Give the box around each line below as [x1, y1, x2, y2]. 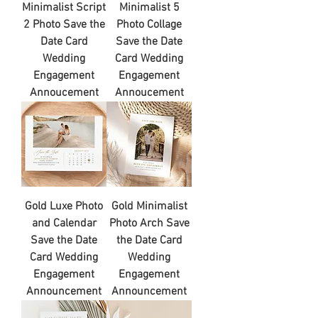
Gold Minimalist [111, 199, 187, 214]
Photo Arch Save [109, 216, 190, 231]
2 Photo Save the [23, 17, 105, 32]
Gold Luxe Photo [25, 199, 103, 214]
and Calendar [31, 216, 97, 231]
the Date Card [116, 233, 182, 248]
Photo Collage [116, 17, 182, 32]
